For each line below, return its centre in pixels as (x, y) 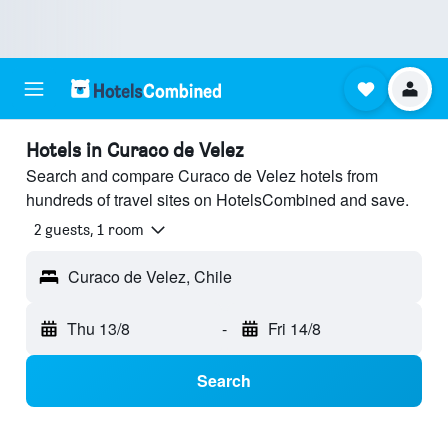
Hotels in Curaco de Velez (135, 150)
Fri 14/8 (294, 329)
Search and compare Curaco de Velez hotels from (202, 175)
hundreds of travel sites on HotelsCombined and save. (217, 199)
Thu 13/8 (98, 329)
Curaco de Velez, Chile (150, 277)
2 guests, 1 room (89, 230)
